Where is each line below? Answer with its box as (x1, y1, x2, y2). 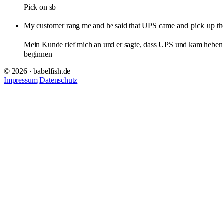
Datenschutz (39, 75, 78, 84)
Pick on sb (24, 2, 56, 11)
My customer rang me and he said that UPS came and (24, 21, 190, 30)
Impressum (4, 75, 38, 84)
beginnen (24, 49, 52, 58)
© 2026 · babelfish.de (4, 66, 71, 75)
